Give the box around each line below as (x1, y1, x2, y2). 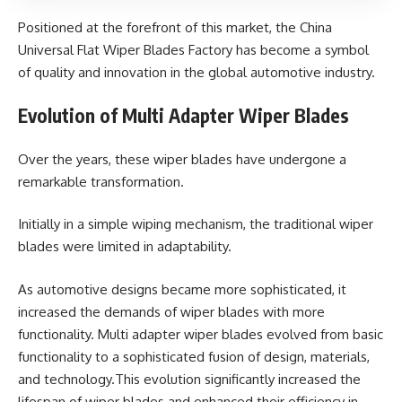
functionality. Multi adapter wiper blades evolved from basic (18, 325, 383, 343)
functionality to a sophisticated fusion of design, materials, (18, 347, 370, 365)
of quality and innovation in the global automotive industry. (18, 63, 375, 81)
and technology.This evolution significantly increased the (18, 370, 361, 388)
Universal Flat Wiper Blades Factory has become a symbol (18, 40, 369, 58)
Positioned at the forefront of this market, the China (18, 18, 332, 36)
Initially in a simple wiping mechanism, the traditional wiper (18, 215, 373, 232)
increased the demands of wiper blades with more (18, 302, 325, 320)
